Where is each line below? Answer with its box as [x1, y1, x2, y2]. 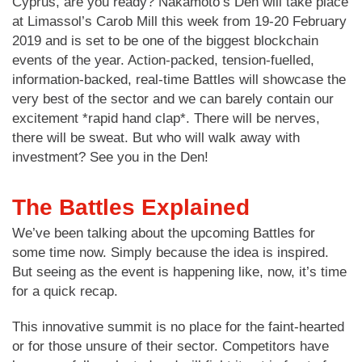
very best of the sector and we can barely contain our [12, 90, 334, 107]
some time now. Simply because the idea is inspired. [12, 244, 329, 260]
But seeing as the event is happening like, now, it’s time [12, 263, 347, 280]
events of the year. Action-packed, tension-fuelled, [12, 52, 314, 68]
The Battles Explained [12, 194, 250, 220]
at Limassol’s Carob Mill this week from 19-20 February [12, 13, 347, 29]
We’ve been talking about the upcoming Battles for [12, 225, 315, 241]
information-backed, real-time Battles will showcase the [12, 71, 346, 87]
